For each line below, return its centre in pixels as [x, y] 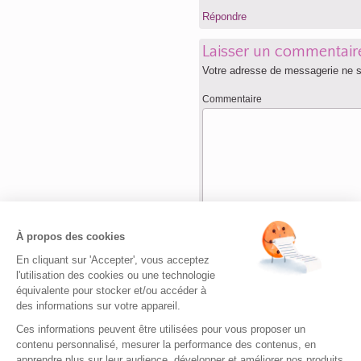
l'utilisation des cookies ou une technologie [116, 275]
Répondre [224, 17]
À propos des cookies [71, 236]
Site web [221, 317]
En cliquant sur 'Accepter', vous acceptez [113, 259]
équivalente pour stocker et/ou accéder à [111, 290]
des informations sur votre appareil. [98, 305]
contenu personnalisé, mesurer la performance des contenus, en [166, 344]
